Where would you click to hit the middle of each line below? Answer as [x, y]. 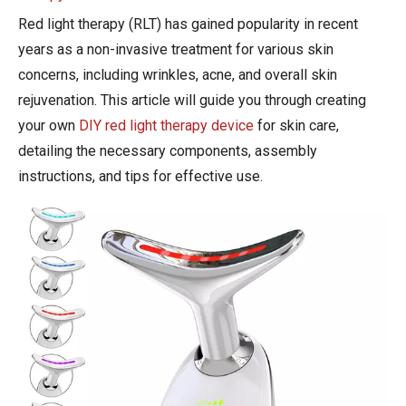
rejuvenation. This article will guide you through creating [192, 100]
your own [48, 125]
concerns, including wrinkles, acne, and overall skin [178, 74]
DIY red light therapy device [166, 125]
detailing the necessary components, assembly [168, 150]
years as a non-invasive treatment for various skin [176, 49]
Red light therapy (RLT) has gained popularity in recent [188, 24]
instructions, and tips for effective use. [140, 176]
